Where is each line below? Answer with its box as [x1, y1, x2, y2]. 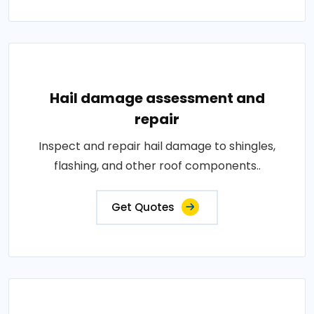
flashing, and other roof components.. [53, 158, 261, 174]
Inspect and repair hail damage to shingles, [39, 138, 275, 154]
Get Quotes [111, 200, 175, 214]
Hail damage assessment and [49, 88, 265, 108]
